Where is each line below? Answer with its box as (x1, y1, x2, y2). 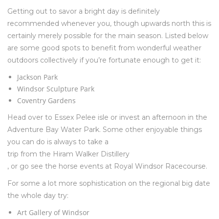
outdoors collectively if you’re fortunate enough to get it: (7, 55, 201, 65)
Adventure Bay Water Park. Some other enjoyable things (7, 125, 202, 134)
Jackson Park (17, 72, 58, 82)
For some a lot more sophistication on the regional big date (7, 178, 210, 188)
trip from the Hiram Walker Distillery (7, 149, 130, 158)
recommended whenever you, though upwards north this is (7, 19, 211, 28)
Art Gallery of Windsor (17, 207, 89, 217)
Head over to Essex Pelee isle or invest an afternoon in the (7, 112, 207, 122)
